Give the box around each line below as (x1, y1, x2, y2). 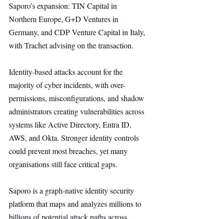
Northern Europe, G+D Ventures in (9, 14, 120, 24)
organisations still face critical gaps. (9, 159, 117, 169)
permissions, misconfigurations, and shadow (9, 93, 146, 103)
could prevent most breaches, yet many (9, 146, 130, 156)
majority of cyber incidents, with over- (9, 80, 125, 90)
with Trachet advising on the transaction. (9, 40, 133, 50)
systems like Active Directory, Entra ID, (9, 119, 133, 130)
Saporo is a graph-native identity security (9, 185, 136, 196)
